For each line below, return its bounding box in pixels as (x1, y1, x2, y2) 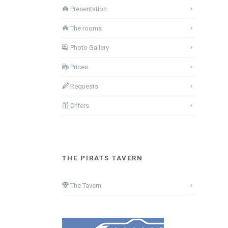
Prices (69, 63, 88, 71)
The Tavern (69, 181, 101, 189)
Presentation (69, 5, 107, 13)
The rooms (69, 24, 102, 32)
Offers (69, 101, 89, 109)
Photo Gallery (69, 43, 109, 51)
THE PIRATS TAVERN (62, 154, 143, 162)
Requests (69, 82, 98, 90)
